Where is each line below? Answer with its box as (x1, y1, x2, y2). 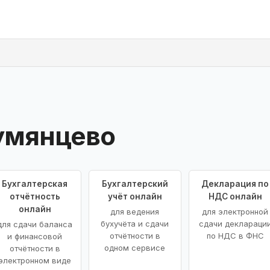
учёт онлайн (107, 191, 162, 201)
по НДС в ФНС (206, 230, 264, 240)
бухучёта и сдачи (101, 218, 169, 228)
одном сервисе (104, 242, 166, 253)
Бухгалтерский (101, 178, 168, 189)
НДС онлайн (208, 191, 262, 201)
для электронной (202, 206, 269, 216)
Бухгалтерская (2, 178, 68, 189)
